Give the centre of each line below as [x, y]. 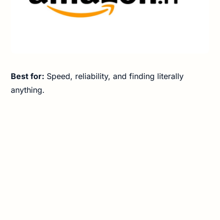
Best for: [28, 76]
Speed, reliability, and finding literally [114, 76]
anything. [28, 90]
